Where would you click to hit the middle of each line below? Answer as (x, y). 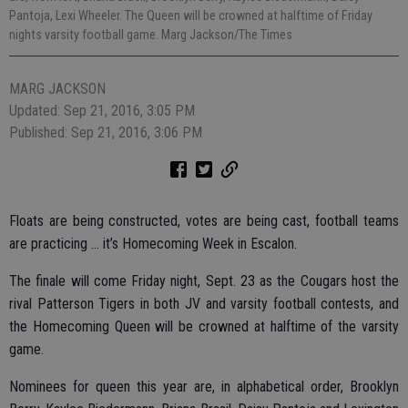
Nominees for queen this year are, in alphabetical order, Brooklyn (204, 387)
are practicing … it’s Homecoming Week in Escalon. (153, 244)
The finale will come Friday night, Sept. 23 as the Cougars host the (204, 281)
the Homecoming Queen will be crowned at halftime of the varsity (204, 327)
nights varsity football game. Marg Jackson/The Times (151, 35)
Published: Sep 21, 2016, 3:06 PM (106, 133)
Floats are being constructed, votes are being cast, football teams (204, 221)
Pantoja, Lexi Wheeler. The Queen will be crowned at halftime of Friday (191, 16)
